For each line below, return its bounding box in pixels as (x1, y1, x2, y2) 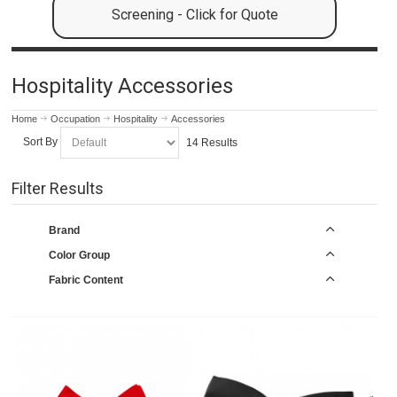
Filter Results (12, 178, 105, 198)
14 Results (185, 136, 237, 149)
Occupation (51, 113, 101, 124)
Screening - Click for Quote (111, 6, 278, 24)
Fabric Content (48, 273, 123, 286)
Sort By (22, 136, 58, 149)
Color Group (48, 248, 110, 261)
